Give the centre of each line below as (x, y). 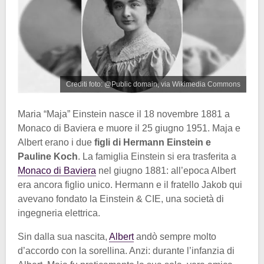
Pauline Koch (48, 157)
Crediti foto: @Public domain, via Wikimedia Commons (153, 85)
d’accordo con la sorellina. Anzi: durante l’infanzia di (126, 251)
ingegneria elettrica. (59, 213)
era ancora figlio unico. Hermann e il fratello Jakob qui (130, 185)
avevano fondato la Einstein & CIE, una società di (121, 199)
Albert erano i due (55, 143)
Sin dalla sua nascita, (63, 237)
